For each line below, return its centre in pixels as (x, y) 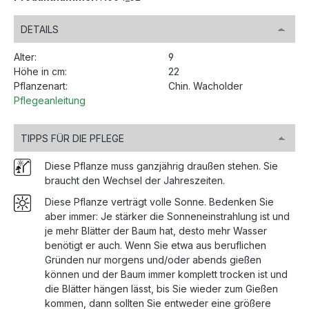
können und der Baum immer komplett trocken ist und (166, 275)
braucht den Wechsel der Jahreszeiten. (135, 181)
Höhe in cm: (40, 72)
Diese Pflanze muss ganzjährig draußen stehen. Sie (161, 166)
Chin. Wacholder (206, 86)
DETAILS (40, 30)
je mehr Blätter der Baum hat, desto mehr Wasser (156, 231)
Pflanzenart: (41, 86)
